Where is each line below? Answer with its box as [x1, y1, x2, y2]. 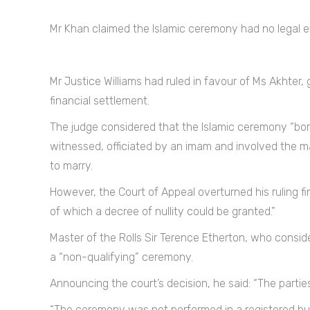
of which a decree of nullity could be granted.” [50, 204, 275, 218]
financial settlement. [50, 93, 149, 107]
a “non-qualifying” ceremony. [50, 250, 193, 264]
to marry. [50, 158, 93, 172]
